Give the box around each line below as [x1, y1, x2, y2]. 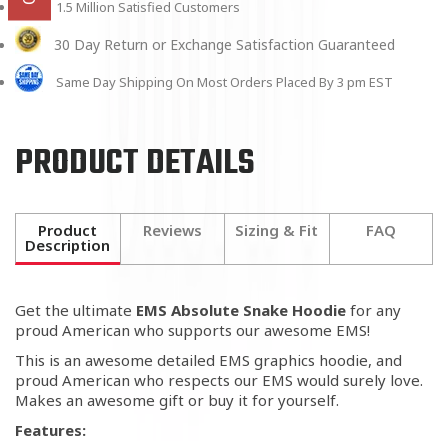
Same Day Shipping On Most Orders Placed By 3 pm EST [53, 73, 393, 92]
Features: [15, 420, 86, 441]
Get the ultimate [15, 300, 136, 321]
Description [25, 235, 111, 256]
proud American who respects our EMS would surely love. [15, 370, 423, 391]
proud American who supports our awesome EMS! [15, 320, 370, 341]
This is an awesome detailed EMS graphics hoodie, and [15, 350, 402, 371]
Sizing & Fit [235, 220, 319, 241]
